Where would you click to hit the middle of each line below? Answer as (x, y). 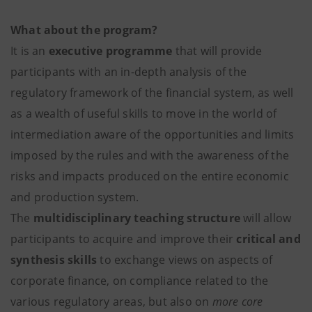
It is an (30, 51)
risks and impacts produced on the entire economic (150, 177)
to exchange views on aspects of (185, 260)
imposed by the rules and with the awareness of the (150, 156)
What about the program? (84, 30)
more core (237, 302)
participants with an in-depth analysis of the (129, 72)
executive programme (110, 51)
